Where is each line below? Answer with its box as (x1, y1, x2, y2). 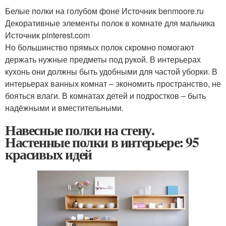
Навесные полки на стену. (5, 120, 154, 140)
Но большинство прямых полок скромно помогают (5, 41, 194, 53)
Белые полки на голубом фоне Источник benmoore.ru (5, 5, 204, 17)
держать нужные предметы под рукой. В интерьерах (5, 53, 201, 65)
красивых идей (5, 144, 92, 164)
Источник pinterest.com (5, 29, 90, 41)
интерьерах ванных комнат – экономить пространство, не (5, 78, 221, 89)
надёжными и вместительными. (5, 102, 124, 114)
